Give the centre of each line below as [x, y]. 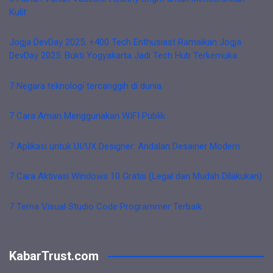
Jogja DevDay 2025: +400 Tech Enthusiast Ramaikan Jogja [125, 42]
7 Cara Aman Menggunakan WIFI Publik [87, 116]
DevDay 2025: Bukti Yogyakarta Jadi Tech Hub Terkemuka [123, 55]
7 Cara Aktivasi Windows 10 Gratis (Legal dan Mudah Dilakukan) [136, 176]
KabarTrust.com [54, 256]
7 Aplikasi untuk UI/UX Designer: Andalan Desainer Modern [125, 146]
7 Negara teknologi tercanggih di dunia [85, 86]
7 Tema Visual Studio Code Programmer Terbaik [105, 206]
